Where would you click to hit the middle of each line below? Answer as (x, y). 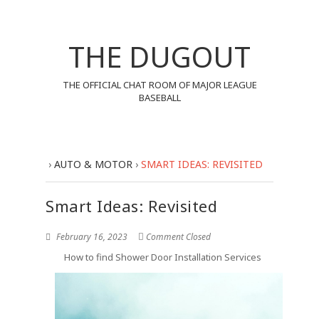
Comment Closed (178, 237)
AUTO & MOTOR (93, 164)
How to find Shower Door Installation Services (163, 257)
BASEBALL (159, 98)
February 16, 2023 (91, 237)
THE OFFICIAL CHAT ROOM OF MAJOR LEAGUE (159, 85)
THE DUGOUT (159, 57)
